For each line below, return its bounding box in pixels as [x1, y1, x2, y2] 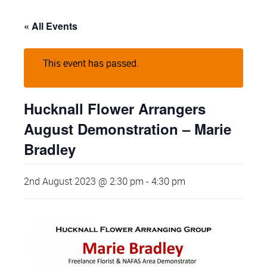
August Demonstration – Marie [24, 118, 231, 139]
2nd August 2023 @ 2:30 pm [24, 174, 144, 188]
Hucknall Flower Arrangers [24, 98, 206, 119]
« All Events [24, 18, 77, 33]
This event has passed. [43, 56, 139, 70]
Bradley [24, 138, 76, 159]
